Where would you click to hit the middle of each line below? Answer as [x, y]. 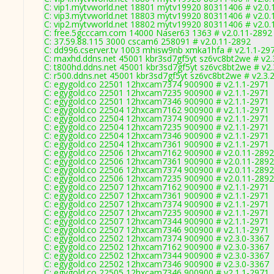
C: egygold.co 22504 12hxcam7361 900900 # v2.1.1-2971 [157, 144]
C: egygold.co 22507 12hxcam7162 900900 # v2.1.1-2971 [157, 187]
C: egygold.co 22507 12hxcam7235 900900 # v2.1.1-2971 [157, 213]
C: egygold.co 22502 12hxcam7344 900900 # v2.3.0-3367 [157, 255]
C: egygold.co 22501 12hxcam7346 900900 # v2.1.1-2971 [157, 101]
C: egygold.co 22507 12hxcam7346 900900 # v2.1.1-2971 [157, 230]
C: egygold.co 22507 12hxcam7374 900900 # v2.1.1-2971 [157, 204]
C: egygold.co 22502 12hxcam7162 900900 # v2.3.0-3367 [157, 247]
